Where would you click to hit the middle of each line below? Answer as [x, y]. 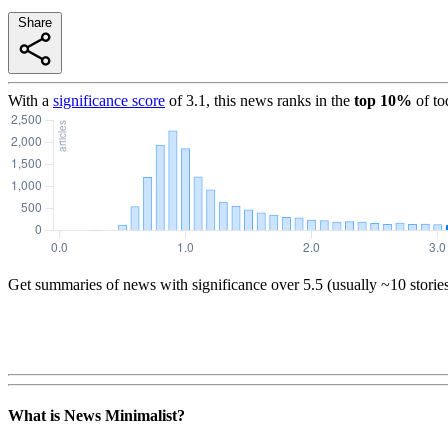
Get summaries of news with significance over [153, 284]
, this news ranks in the [278, 100]
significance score [109, 100]
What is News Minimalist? [96, 416]
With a [28, 100]
